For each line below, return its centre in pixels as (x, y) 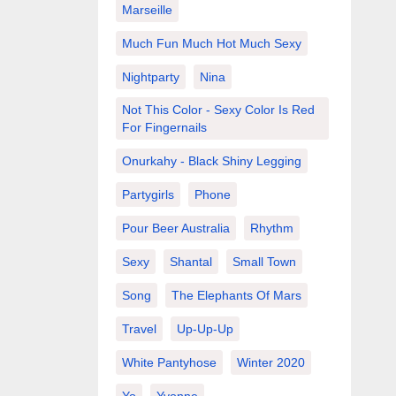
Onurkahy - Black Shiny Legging (211, 161)
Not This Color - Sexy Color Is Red (218, 110)
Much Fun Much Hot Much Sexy (211, 43)
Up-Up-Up (205, 329)
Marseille (147, 10)
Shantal (190, 262)
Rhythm (271, 228)
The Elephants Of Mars (236, 295)
